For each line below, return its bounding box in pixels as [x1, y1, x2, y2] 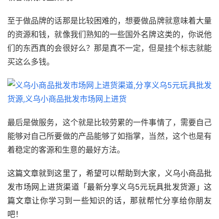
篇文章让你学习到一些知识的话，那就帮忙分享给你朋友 [7, 196, 212, 206]
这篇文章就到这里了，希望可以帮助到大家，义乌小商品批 [7, 168, 212, 178]
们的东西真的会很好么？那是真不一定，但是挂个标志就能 [7, 43, 212, 53]
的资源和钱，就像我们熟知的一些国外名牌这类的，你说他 [7, 29, 212, 40]
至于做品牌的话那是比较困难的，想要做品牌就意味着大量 [7, 16, 212, 26]
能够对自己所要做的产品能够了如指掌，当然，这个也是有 [7, 131, 212, 141]
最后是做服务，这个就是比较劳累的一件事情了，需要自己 [7, 117, 212, 128]
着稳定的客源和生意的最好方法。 [7, 145, 125, 155]
